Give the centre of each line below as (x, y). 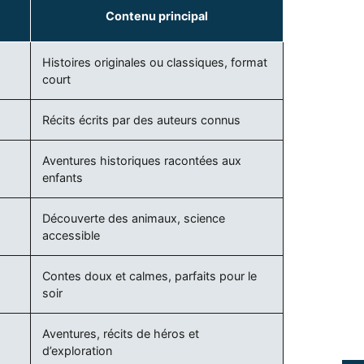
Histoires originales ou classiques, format (155, 62)
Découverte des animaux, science (134, 218)
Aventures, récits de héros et (121, 333)
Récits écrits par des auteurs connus (142, 119)
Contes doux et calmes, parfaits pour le (150, 275)
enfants (63, 177)
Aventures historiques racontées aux (142, 160)
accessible (71, 235)
